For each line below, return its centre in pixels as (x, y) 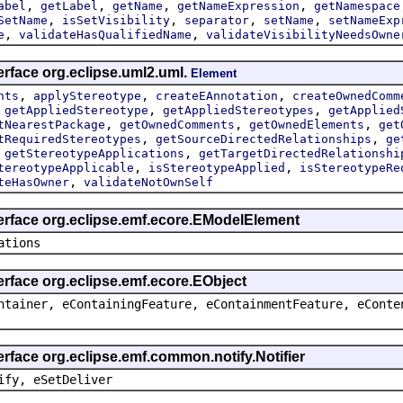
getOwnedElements (307, 124)
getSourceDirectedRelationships (264, 139)
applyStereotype (87, 95)
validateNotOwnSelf (148, 182)
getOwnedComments (177, 124)
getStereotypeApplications (94, 153)
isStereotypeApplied (217, 167)
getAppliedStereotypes (238, 110)
